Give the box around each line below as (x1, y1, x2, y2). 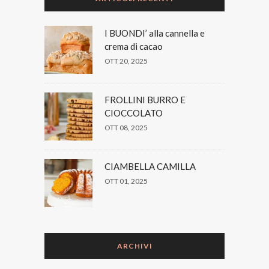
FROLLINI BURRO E (104, 94, 186, 106)
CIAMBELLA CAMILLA (104, 161, 196, 172)
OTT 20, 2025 (104, 56, 148, 66)
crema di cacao (104, 41, 163, 52)
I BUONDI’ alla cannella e (104, 28, 205, 39)
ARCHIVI (116, 241, 153, 251)
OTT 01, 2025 (104, 177, 148, 186)
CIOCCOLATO (104, 107, 163, 119)
